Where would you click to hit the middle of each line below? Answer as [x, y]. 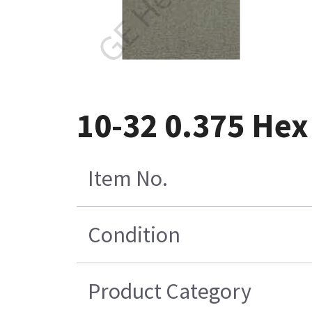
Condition [134, 235]
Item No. [127, 179]
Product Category [169, 291]
